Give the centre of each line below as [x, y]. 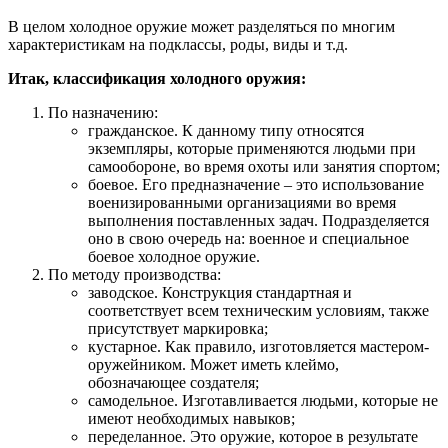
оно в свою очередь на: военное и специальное [248, 239]
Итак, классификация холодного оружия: [157, 79]
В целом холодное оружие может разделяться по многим [201, 27]
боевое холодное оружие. [174, 257]
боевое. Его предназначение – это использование [256, 185]
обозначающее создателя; [173, 383]
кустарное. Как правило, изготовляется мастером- [258, 347]
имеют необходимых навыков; [191, 419]
